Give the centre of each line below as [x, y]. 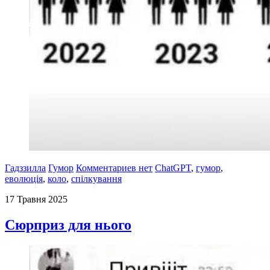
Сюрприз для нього [68, 225]
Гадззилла [25, 168]
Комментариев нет [114, 168]
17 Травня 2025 [36, 199]
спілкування [96, 179]
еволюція [24, 179]
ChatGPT [173, 168]
